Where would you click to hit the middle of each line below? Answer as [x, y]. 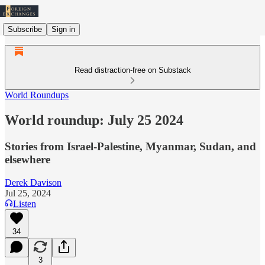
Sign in [63, 29]
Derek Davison [33, 182]
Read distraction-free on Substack [132, 70]
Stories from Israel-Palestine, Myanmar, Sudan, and [130, 146]
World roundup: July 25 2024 [94, 120]
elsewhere [28, 159]
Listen [25, 203]
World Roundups [37, 95]
